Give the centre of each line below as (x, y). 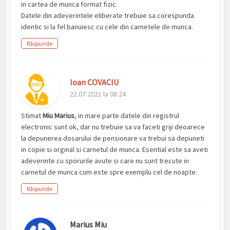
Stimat (32, 116)
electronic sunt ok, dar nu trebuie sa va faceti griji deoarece (113, 127)
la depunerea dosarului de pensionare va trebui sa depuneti (113, 138)
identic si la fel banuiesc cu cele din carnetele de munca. (107, 27)
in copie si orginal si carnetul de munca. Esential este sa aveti (115, 150)
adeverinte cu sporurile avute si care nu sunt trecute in (105, 161)
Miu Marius (59, 116)
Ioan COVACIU (94, 82)
